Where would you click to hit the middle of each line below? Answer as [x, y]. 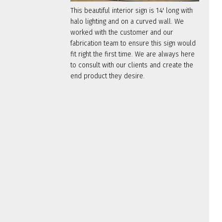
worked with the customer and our [122, 32]
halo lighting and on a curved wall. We [127, 21]
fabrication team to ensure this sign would [133, 43]
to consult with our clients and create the [132, 65]
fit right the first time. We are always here [133, 54]
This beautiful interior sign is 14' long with [132, 10]
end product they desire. [108, 76]
